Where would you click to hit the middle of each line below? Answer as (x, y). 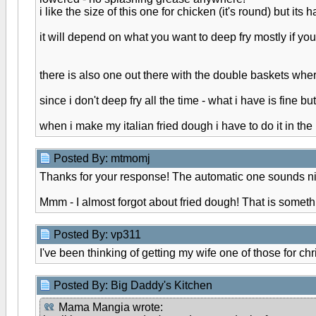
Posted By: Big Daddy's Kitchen (134, 285)
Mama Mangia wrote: (109, 307)
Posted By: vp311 (99, 235)
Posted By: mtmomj (103, 158)
